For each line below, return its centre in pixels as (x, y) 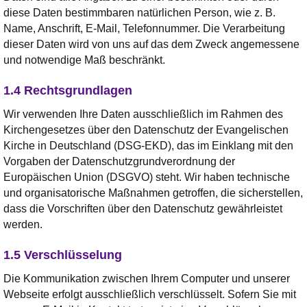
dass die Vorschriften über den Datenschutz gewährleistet (143, 208)
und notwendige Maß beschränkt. (84, 60)
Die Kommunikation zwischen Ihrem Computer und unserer (147, 278)
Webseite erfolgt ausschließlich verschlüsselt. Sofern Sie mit (150, 294)
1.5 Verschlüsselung (63, 255)
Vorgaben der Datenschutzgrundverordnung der (119, 161)
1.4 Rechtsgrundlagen (68, 90)
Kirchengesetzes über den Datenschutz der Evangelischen (146, 130)
